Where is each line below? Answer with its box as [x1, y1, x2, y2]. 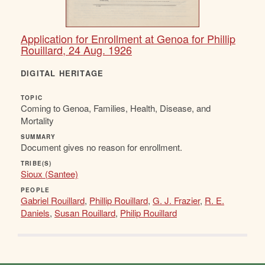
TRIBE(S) [21, 159, 52, 167]
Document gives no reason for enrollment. [21, 140, 182, 153]
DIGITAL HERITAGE [21, 67, 104, 79]
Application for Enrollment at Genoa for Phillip [21, 30, 235, 46]
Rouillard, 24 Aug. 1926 [21, 41, 132, 57]
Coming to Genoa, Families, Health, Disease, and [21, 101, 211, 114]
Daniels [21, 206, 50, 219]
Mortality [21, 114, 54, 127]
